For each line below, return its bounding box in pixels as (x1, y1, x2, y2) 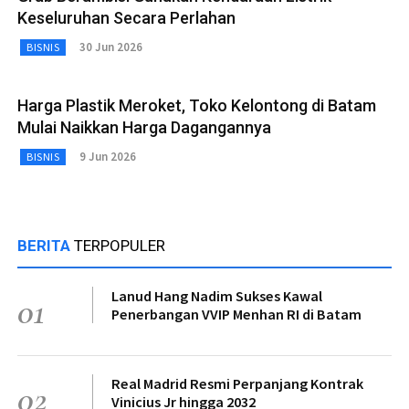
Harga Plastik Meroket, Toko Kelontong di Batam (17, 95, 376, 115)
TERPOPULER (74, 236, 165, 255)
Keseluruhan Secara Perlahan (17, 7, 236, 27)
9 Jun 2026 (79, 149, 136, 165)
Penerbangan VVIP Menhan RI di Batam (111, 304, 362, 323)
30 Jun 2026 (79, 39, 142, 56)
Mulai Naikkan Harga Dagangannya (17, 117, 271, 137)
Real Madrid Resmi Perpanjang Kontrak (111, 373, 363, 393)
